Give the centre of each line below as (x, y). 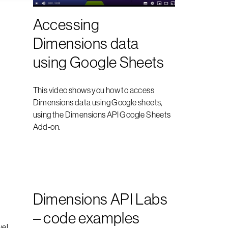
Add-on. (47, 126)
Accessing (66, 24)
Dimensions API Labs (100, 199)
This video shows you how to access (94, 90)
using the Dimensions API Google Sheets (102, 114)
